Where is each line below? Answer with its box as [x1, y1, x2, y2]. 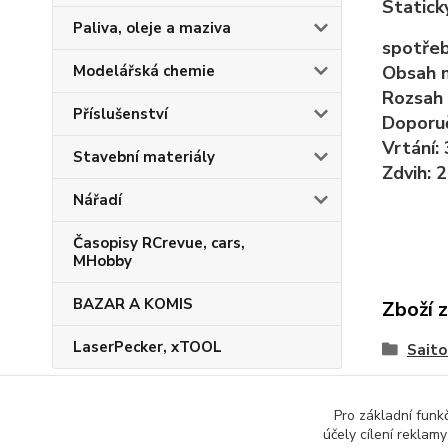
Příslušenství [73, 104, 168, 124]
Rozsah [381, 85, 443, 110]
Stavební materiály [73, 147, 215, 167]
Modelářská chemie [73, 61, 215, 81]
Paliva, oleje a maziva [73, 18, 231, 38]
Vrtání [381, 135, 435, 160]
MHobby [73, 251, 132, 271]
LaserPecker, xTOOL [73, 337, 222, 357]
